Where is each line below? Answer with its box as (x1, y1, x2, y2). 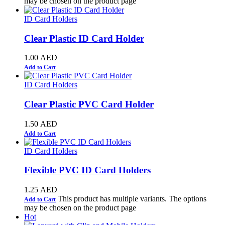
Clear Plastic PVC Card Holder (24, 98, 154, 109)
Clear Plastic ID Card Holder (24, 33, 144, 44)
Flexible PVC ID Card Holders (24, 165, 151, 176)
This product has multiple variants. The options (58, 194, 206, 203)
